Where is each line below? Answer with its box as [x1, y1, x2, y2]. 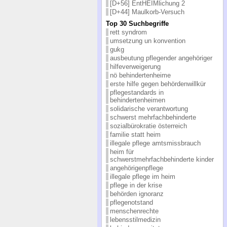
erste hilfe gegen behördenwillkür [109, 80, 206, 88]
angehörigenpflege [109, 164, 163, 172]
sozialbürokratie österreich [109, 122, 187, 130]
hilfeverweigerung [109, 62, 161, 70]
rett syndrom [109, 28, 147, 36]
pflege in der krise [109, 181, 162, 189]
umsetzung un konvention [109, 36, 185, 45]
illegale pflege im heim [109, 172, 175, 180]
